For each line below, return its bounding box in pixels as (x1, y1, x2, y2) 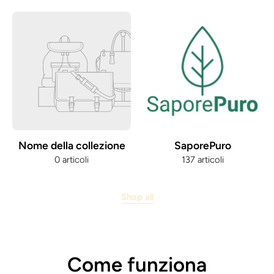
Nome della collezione (18, 139, 125, 152)
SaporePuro (174, 139, 231, 152)
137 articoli (181, 154, 224, 166)
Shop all (120, 191, 154, 203)
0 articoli (54, 154, 89, 166)
